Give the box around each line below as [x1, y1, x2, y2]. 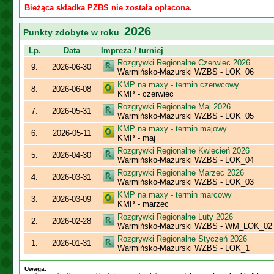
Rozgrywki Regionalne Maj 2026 [117, 102, 231, 111]
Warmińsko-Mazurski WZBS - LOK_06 [117, 67, 254, 76]
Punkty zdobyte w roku [23, 28, 124, 37]
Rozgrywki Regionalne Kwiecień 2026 [117, 146, 250, 155]
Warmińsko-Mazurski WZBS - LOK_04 [117, 155, 254, 165]
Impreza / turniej [101, 46, 163, 55]
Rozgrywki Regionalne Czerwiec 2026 [117, 58, 250, 67]
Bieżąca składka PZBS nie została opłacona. [24, 3, 192, 12]
